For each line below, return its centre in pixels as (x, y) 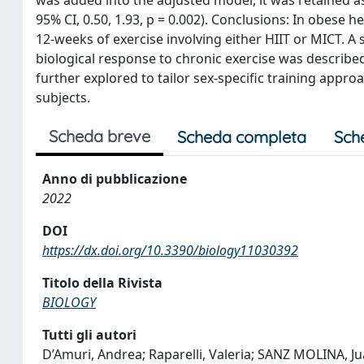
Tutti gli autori (89, 334)
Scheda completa (242, 136)
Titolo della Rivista (102, 282)
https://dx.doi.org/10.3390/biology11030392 (170, 250)
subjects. (63, 97)
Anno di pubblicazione (115, 178)
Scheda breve (100, 136)
